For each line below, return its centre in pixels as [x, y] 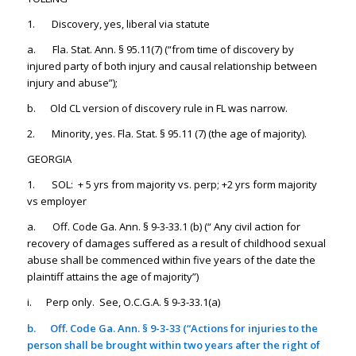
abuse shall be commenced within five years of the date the [171, 260]
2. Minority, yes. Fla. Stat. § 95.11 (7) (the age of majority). [166, 134]
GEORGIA [49, 159]
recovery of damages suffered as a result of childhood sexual [176, 244]
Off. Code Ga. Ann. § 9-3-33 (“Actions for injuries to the [184, 328]
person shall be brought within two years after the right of [173, 344]
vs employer [56, 201]
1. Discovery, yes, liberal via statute [118, 24]
